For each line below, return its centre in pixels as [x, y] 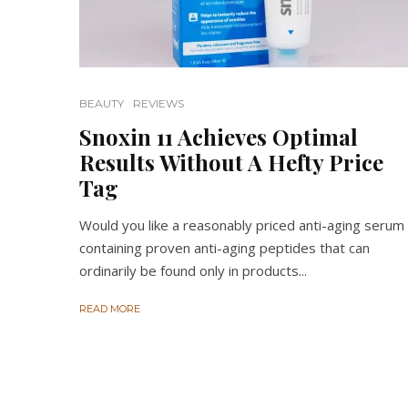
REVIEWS [158, 103]
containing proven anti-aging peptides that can [224, 247]
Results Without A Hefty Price [231, 162]
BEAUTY [102, 103]
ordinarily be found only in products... [193, 270]
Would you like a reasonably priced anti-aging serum [242, 224]
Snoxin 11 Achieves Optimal [219, 136]
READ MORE [110, 308]
